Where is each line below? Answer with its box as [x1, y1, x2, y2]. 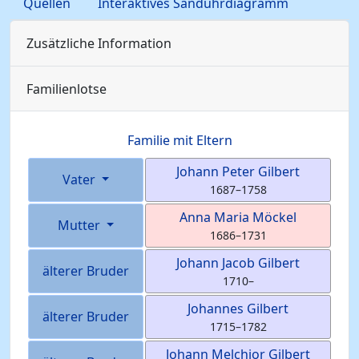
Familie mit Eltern [127, 131, 232, 149]
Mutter [57, 216, 103, 234]
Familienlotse [26, 80, 107, 98]
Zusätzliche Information [26, 34, 171, 52]
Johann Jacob [176, 254, 258, 272]
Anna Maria [179, 208, 252, 226]
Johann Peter [176, 163, 258, 180]
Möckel [252, 208, 296, 226]
